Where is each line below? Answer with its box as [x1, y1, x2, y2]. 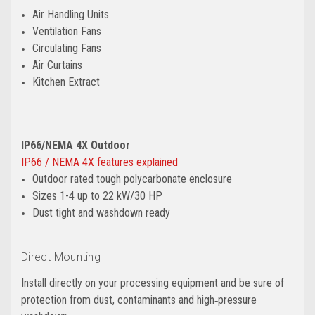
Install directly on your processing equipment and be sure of [21, 276, 284, 290]
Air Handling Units [32, 7, 110, 21]
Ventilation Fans [32, 24, 102, 38]
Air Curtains [32, 58, 83, 72]
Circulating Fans [32, 41, 102, 55]
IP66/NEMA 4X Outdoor [21, 138, 130, 152]
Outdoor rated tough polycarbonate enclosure [32, 172, 233, 186]
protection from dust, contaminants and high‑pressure [21, 292, 257, 307]
